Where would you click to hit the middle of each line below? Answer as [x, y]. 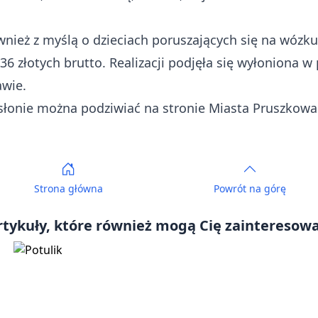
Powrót [231, 188]
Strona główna [68, 188]
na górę [268, 188]
